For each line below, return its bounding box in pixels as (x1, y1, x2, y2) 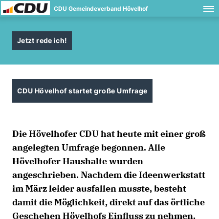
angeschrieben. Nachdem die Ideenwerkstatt (12, 169, 205, 180)
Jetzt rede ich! (17, 36, 67, 44)
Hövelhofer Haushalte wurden (12, 155, 143, 167)
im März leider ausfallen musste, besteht (12, 183, 186, 194)
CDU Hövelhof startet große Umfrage (17, 87, 148, 95)
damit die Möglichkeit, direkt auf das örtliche (12, 197, 205, 208)
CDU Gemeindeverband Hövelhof (54, 5, 148, 12)
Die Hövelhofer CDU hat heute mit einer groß (12, 128, 206, 139)
